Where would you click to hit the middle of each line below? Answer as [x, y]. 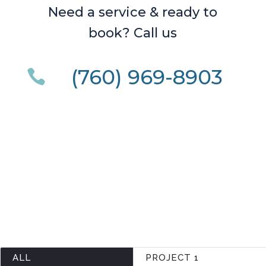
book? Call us [133, 33]
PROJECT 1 [172, 257]
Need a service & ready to [133, 12]
